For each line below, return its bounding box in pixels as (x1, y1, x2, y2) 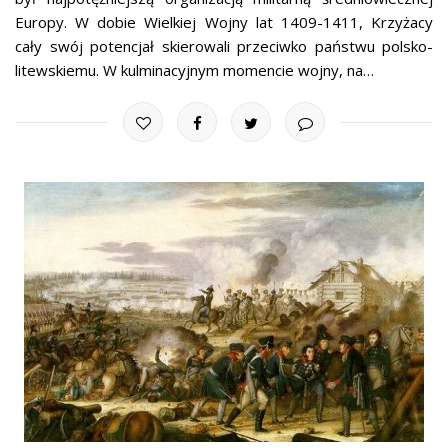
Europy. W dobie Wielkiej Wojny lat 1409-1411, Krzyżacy (15, 12, 433, 33)
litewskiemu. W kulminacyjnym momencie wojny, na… (15, 60, 374, 81)
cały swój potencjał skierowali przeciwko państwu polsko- (15, 36, 433, 57)
